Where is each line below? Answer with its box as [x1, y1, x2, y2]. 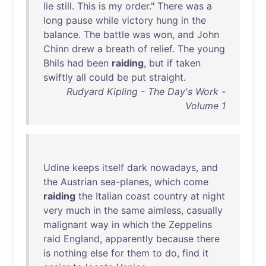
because [156, 233, 194, 245]
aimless [148, 204, 181, 216]
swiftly [43, 71, 73, 83]
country [153, 190, 188, 202]
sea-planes [100, 176, 149, 188]
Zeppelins [169, 218, 212, 230]
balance [43, 28, 78, 40]
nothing [53, 247, 87, 259]
